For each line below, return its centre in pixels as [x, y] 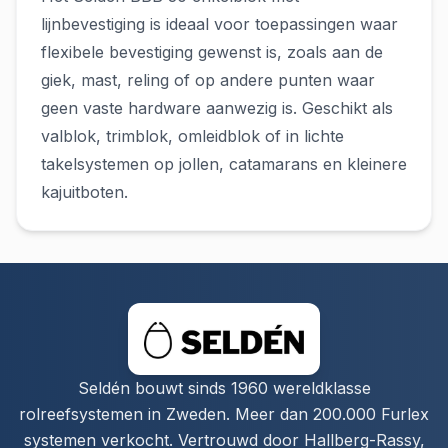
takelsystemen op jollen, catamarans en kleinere [224, 164]
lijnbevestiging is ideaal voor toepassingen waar [219, 24]
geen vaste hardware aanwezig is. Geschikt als [217, 108]
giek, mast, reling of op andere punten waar [208, 80]
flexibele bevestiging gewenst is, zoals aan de [212, 52]
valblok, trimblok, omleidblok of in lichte [192, 136]
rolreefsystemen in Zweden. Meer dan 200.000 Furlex [224, 414]
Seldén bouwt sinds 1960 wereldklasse [224, 388]
